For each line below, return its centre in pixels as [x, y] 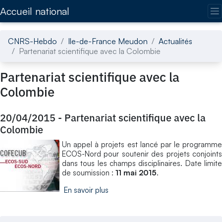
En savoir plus [86, 190]
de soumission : [89, 172]
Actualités [175, 41]
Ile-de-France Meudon [108, 41]
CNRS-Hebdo [32, 41]
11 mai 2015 [136, 172]
